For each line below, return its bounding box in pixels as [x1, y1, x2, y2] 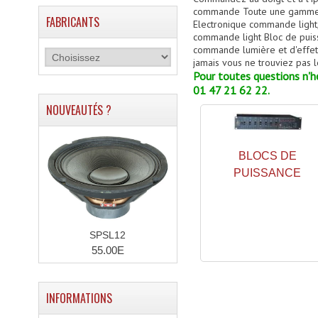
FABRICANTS [45, 13, 99, 31]
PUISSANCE [234, 167, 302, 179]
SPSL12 [89, 229, 126, 241]
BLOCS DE [238, 150, 297, 162]
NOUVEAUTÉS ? [45, 102, 111, 119]
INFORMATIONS [45, 290, 112, 307]
